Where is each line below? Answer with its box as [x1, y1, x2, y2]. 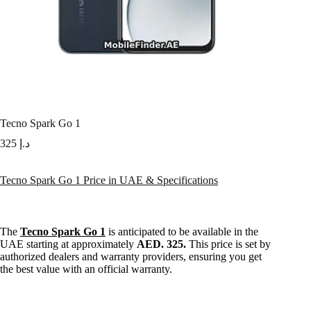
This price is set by [186, 238, 271, 251]
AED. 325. [137, 238, 186, 251]
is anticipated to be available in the [106, 226, 258, 238]
